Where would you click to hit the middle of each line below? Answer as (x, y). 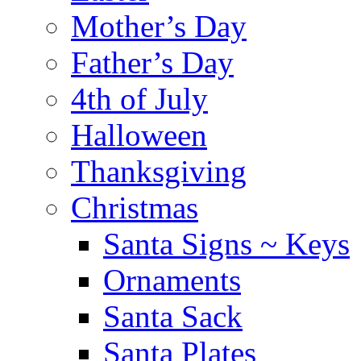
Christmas (135, 207)
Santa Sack (173, 316)
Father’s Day (152, 62)
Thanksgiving (159, 171)
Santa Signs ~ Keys (226, 243)
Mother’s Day (159, 26)
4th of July (139, 98)
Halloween (139, 135)
